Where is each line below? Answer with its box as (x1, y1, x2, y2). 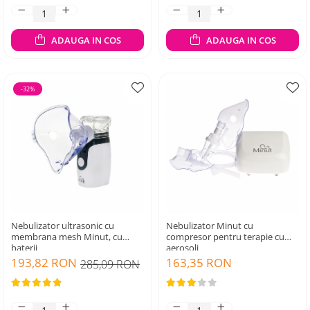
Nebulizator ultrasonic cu (11, 219, 114, 232)
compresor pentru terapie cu (166, 230, 284, 243)
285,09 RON (80, 257, 140, 272)
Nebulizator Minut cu (166, 219, 253, 232)
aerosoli (166, 241, 199, 254)
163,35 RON (166, 255, 232, 271)
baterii (11, 241, 37, 254)
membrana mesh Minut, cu (11, 230, 122, 243)
